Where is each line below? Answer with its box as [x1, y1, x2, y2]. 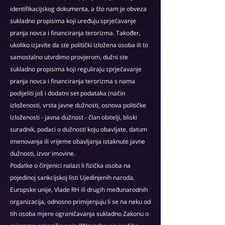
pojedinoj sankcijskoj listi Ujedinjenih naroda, [10, 173, 135, 182]
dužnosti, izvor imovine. [10, 149, 75, 158]
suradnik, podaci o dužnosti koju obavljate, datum [10, 125, 147, 134]
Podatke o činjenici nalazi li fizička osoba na [10, 161, 131, 170]
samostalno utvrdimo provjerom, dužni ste [10, 53, 128, 61]
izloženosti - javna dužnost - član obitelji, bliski [10, 113, 137, 122]
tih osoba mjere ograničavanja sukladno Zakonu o [10, 209, 149, 218]
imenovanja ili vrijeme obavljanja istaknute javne [10, 137, 145, 146]
